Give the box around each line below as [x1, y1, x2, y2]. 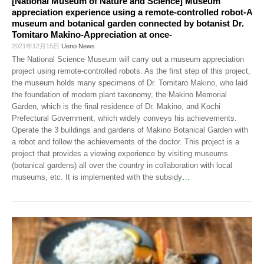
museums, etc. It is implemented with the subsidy [12, 172, 182, 181]
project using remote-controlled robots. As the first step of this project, [12, 66, 250, 75]
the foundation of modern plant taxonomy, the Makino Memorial [12, 90, 227, 99]
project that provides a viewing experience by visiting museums [12, 148, 228, 158]
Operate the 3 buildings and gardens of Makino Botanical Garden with [12, 125, 248, 134]
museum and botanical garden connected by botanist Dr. [12, 18, 244, 28]
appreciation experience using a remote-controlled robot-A [12, 6, 252, 17]
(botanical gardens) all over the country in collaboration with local [12, 160, 232, 170]
